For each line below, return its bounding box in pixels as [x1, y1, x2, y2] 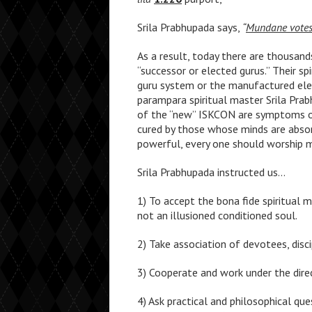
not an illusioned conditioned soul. [137, 208, 297, 222]
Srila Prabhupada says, [137, 20, 242, 34]
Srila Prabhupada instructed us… [137, 165, 286, 179]
